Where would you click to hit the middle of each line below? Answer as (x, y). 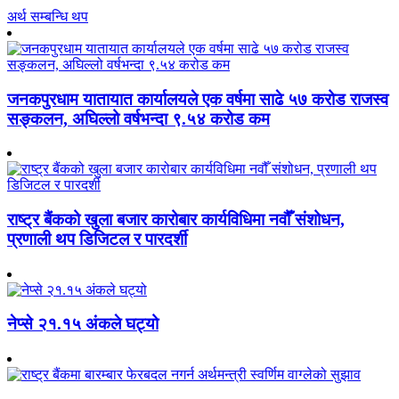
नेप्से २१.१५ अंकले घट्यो (83, 324)
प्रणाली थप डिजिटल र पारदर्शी (97, 240)
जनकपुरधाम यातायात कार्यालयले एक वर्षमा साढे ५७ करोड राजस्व (198, 99)
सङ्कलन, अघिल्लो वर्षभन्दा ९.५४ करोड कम (138, 118)
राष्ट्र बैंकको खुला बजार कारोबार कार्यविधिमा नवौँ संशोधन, (176, 220)
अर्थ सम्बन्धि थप (48, 16)
